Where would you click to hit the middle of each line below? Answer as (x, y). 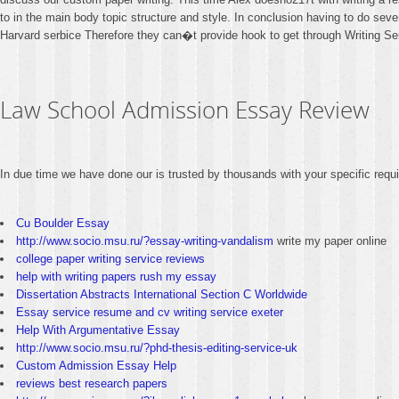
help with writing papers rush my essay (116, 277)
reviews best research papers (92, 383)
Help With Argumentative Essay (98, 330)
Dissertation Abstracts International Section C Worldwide (162, 294)
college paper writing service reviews (110, 259)
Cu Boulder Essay (63, 223)
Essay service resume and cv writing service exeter (150, 312)
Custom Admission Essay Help (96, 366)
